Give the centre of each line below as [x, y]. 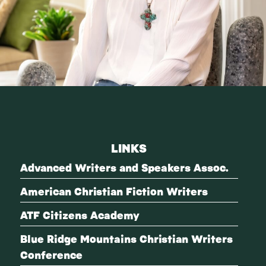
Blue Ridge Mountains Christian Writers [126, 238]
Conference [51, 254]
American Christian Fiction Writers [114, 191]
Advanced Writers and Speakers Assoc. [124, 167]
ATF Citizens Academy [80, 214]
